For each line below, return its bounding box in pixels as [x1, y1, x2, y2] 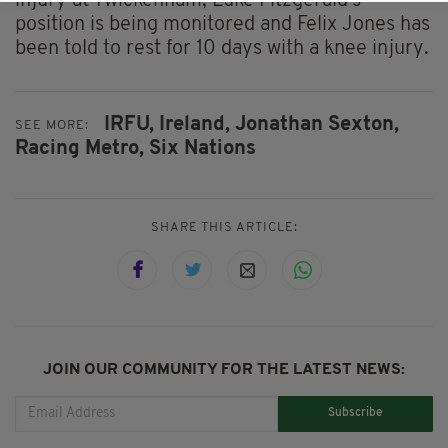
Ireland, [159, 115, 230, 136]
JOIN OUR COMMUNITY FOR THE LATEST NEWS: [43, 361, 405, 378]
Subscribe [328, 407, 384, 420]
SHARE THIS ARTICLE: [150, 220, 298, 234]
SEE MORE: [15, 118, 89, 132]
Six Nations [149, 139, 256, 160]
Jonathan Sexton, [235, 115, 399, 136]
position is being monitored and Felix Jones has [15, 15, 430, 36]
